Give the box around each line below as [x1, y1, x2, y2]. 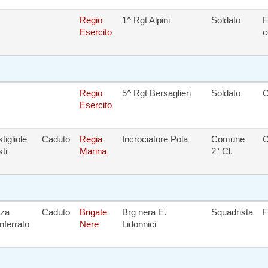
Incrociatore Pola [122, 134, 188, 144]
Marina [80, 146, 106, 156]
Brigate [80, 207, 107, 217]
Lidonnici [122, 219, 156, 229]
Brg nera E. [122, 207, 166, 217]
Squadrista [211, 207, 253, 217]
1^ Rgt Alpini [122, 15, 170, 25]
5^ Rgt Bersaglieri [122, 88, 191, 98]
